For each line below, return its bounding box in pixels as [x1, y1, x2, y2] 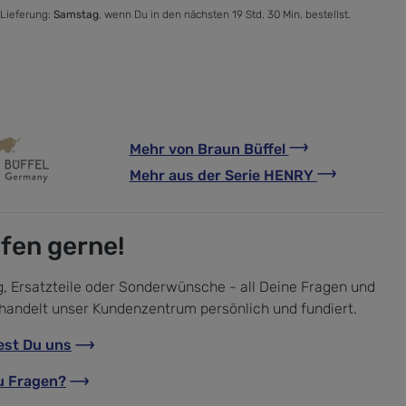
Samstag [53, 7, 99, 21]
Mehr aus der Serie [129, 166, 264, 184]
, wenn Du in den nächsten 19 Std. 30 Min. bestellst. [99, 7, 351, 21]
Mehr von [129, 140, 198, 158]
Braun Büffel [197, 140, 285, 158]
